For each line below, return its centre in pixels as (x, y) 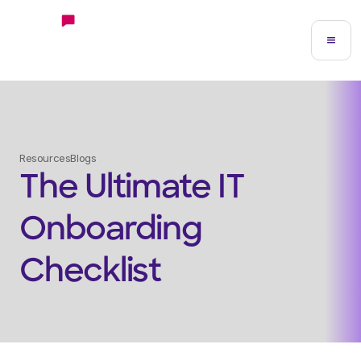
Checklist (91, 273)
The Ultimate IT (132, 189)
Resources (45, 158)
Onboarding (111, 231)
